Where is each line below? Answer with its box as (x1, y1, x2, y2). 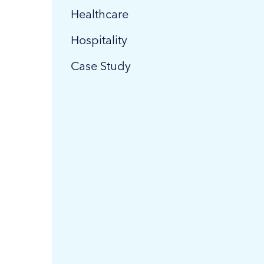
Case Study (71, 59, 131, 73)
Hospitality (71, 33, 127, 47)
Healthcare (71, 7, 128, 21)
